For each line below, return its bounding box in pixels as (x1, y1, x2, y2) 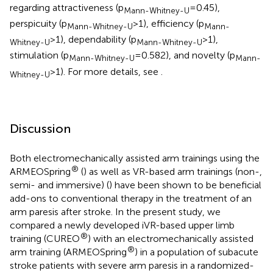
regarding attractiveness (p (10, 1, 124, 13)
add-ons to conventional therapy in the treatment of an (10, 192, 252, 204)
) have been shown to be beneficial (109, 179, 261, 191)
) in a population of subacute (135, 246, 258, 258)
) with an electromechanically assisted (88, 232, 253, 244)
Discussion (10, 121, 71, 136)
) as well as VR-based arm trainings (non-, (83, 165, 262, 177)
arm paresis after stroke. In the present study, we (10, 205, 221, 218)
